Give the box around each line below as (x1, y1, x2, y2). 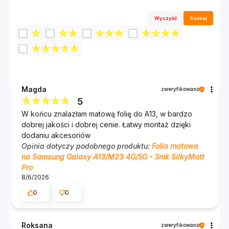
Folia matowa (152, 142, 198, 151)
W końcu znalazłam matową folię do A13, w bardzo (21, 109, 192, 119)
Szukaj (190, 15, 208, 21)
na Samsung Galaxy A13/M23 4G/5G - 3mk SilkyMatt (21, 152, 204, 162)
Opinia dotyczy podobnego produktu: (21, 142, 152, 151)
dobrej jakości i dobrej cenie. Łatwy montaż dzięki (21, 120, 191, 129)
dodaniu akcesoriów (21, 131, 90, 140)
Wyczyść (154, 15, 178, 21)
